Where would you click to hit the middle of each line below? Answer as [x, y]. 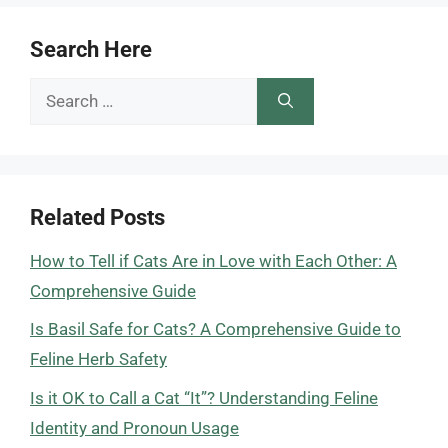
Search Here [91, 49]
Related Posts [97, 217]
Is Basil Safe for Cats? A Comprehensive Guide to [215, 329]
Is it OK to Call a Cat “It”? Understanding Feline [204, 397]
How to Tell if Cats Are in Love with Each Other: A [213, 260]
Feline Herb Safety [98, 359]
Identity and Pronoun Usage [134, 427]
